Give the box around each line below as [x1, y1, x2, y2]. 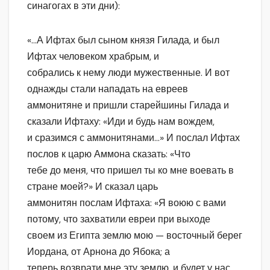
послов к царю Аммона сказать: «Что [27, 148, 190, 161]
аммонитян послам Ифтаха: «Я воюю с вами [27, 196, 226, 210]
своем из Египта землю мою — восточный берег [27, 229, 242, 242]
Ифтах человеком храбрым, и [27, 50, 159, 63]
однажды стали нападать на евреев [27, 83, 188, 96]
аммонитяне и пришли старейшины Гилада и [27, 99, 229, 112]
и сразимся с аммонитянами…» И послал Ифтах [27, 131, 240, 145]
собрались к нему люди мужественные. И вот [27, 66, 230, 80]
